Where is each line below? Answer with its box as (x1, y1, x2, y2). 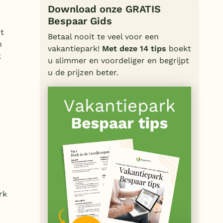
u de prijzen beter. (48, 67, 118, 77)
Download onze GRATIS (48, 2, 161, 15)
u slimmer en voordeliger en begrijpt (48, 55, 189, 65)
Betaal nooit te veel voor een (48, 31, 159, 41)
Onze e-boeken (12, 77, 71, 87)
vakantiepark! (48, 43, 102, 53)
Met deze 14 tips (102, 43, 166, 53)
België (20, 24, 43, 34)
